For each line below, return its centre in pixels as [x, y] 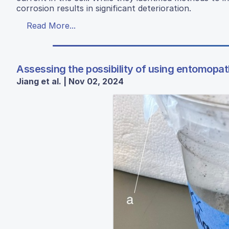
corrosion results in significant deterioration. [104, 8]
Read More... [51, 26]
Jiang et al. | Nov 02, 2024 [70, 82]
